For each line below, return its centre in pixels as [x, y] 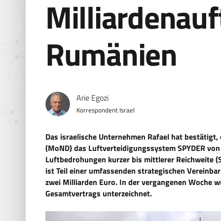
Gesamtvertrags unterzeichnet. [99, 194]
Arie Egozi [92, 97]
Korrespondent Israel [105, 110]
